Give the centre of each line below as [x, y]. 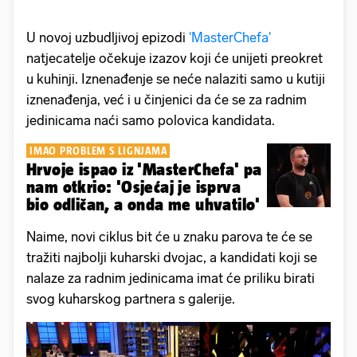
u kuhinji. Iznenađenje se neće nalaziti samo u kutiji [176, 78]
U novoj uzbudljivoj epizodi [108, 37]
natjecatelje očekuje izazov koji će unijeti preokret [175, 58]
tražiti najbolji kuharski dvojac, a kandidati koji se [172, 257]
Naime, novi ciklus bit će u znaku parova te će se [169, 236]
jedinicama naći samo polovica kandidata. [151, 120]
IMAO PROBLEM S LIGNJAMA [98, 150]
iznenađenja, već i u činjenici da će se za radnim [167, 99]
